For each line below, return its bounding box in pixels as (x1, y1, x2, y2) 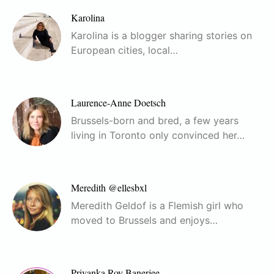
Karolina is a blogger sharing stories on (71, 29, 252, 42)
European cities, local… (71, 44, 178, 57)
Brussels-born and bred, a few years (71, 114, 239, 127)
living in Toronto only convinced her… (71, 129, 245, 142)
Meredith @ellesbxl (71, 181, 147, 194)
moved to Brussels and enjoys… (71, 214, 218, 227)
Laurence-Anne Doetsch (71, 96, 166, 109)
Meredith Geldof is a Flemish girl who (71, 199, 243, 212)
